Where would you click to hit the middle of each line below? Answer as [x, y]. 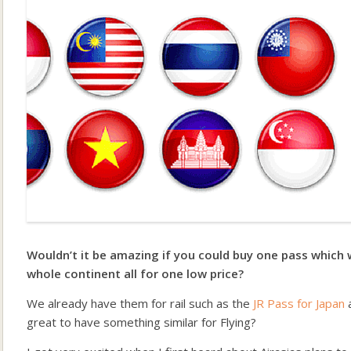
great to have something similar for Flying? [141, 322]
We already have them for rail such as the [140, 303]
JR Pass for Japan [299, 303]
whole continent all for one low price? [135, 273]
